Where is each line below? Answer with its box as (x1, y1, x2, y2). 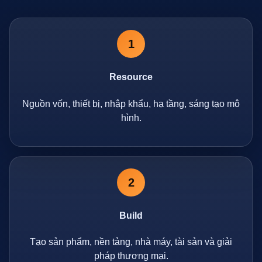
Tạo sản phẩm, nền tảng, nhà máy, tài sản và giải (30, 237, 232, 247)
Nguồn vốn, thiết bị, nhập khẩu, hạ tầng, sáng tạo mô (22, 98, 240, 109)
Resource (109, 72, 153, 82)
